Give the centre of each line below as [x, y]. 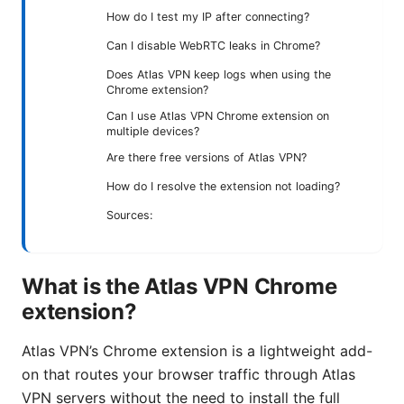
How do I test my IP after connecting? [208, 16]
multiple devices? [153, 131]
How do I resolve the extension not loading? [223, 186]
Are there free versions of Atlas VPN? [207, 157]
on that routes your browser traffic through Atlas [188, 374]
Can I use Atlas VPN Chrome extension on [218, 115]
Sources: [129, 215]
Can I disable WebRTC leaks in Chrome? [213, 45]
